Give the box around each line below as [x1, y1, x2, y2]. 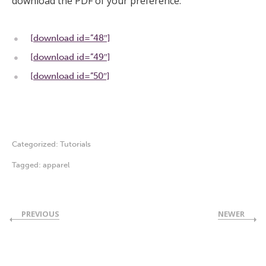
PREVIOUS [21, 208, 59, 220]
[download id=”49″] [30, 52, 110, 63]
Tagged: [12, 160, 43, 170]
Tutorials [60, 140, 91, 149]
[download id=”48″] [30, 33, 110, 44]
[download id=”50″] [30, 71, 110, 82]
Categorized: [12, 140, 60, 149]
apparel [43, 160, 69, 170]
